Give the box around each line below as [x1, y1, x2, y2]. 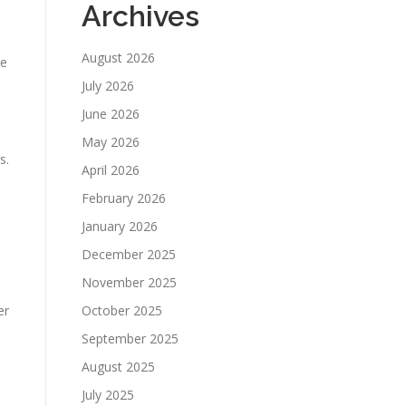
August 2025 [82, 358, 155, 375]
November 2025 [82, 274, 177, 291]
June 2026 [82, 105, 140, 122]
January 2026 [82, 217, 158, 235]
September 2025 [82, 330, 179, 347]
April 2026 [82, 161, 140, 179]
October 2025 [82, 302, 162, 319]
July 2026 [82, 77, 134, 94]
